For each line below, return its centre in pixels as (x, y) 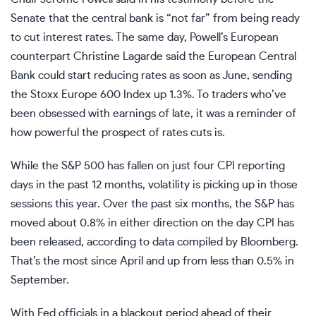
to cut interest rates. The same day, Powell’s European (145, 37)
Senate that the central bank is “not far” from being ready (155, 18)
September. (40, 280)
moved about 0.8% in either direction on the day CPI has (152, 223)
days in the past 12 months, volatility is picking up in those (154, 184)
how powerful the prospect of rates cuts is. (118, 132)
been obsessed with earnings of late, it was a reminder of (153, 113)
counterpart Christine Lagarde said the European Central (153, 56)
